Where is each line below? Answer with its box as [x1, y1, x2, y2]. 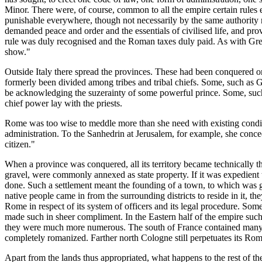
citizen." [5, 139, 35, 149]
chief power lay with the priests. [5, 98, 122, 108]
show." [5, 46, 30, 57]
